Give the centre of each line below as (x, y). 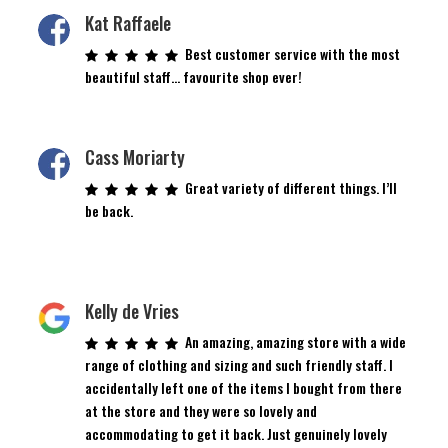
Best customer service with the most (292, 53)
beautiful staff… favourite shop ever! (193, 76)
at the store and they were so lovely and (200, 410)
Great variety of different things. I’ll (290, 187)
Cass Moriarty (134, 156)
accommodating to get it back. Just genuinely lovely (235, 433)
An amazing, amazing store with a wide (295, 341)
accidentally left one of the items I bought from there (243, 387)
